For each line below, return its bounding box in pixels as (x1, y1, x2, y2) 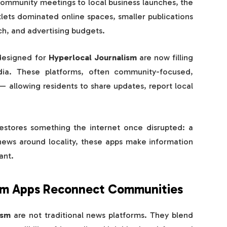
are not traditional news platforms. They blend (10, 210, 194, 220)
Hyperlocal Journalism (48, 52, 137, 63)
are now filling (136, 52, 194, 63)
